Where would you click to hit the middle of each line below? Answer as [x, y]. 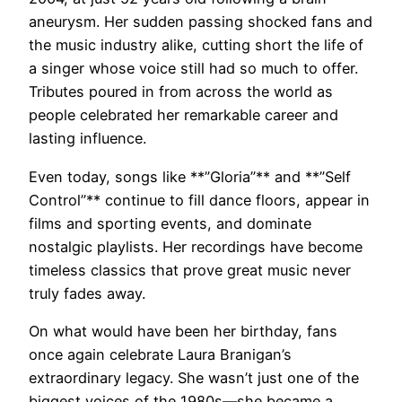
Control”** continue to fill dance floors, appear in [199, 200]
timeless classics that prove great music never [190, 270]
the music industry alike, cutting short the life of [196, 45]
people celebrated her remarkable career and [184, 115]
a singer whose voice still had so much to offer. [193, 69]
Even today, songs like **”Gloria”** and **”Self [190, 176]
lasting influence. [87, 139]
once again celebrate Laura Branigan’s [160, 354]
